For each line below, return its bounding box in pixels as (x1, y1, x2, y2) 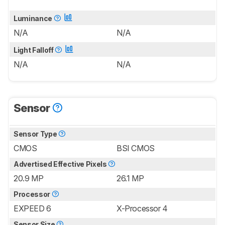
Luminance (14, 14, 54, 23)
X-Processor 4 (117, 203, 168, 213)
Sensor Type (14, 129, 58, 138)
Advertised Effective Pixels (14, 159, 108, 168)
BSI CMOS (117, 143, 155, 153)
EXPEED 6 (14, 203, 51, 213)
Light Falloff (14, 45, 55, 54)
